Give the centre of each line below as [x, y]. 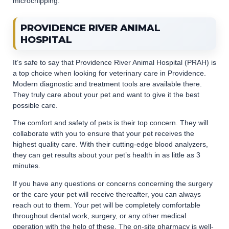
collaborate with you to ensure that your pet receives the [104, 134]
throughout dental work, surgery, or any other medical [99, 216]
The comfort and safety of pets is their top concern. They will [110, 123]
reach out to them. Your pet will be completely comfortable [107, 205]
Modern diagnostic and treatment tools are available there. [107, 84]
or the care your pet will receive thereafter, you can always [107, 194]
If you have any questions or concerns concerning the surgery [113, 184]
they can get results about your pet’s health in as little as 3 [107, 155]
